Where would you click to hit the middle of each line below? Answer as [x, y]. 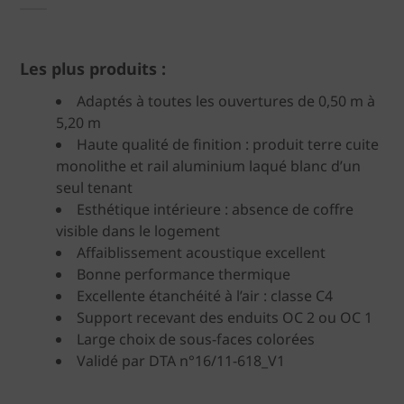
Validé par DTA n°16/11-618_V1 [181, 361]
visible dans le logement [138, 231]
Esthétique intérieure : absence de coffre [215, 209]
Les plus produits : [93, 68]
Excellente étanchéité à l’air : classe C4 [205, 296]
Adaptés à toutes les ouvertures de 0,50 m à [226, 101]
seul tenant [94, 188]
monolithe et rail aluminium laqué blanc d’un [208, 166]
